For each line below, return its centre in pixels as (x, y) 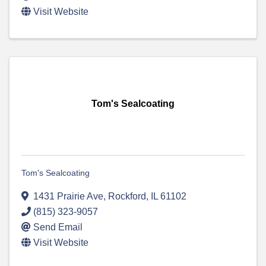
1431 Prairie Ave (68, 197)
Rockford (127, 197)
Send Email (58, 227)
